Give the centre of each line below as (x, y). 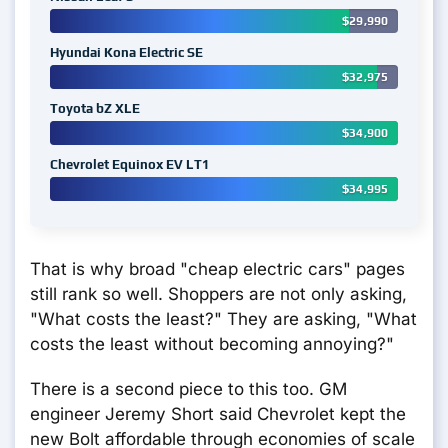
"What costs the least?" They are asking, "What (223, 319)
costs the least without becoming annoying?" (212, 344)
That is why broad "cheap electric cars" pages (217, 269)
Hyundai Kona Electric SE (126, 53)
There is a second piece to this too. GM (188, 389)
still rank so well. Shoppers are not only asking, (218, 294)
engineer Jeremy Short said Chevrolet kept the (218, 414)
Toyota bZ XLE (95, 109)
